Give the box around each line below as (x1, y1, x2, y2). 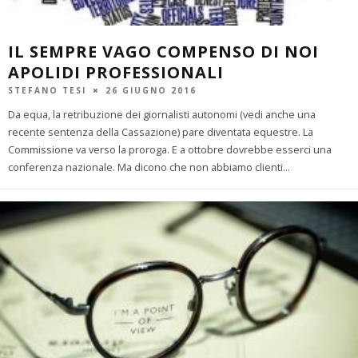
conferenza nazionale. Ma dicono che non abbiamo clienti (8, 160, 283, 174)
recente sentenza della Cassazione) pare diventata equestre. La (8, 125, 313, 139)
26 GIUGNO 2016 (105, 84, 197, 96)
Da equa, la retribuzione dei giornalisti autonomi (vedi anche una (8, 107, 316, 121)
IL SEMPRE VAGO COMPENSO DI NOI (8, 40, 319, 62)
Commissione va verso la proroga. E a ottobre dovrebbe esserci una (8, 142, 332, 157)
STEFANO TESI (8, 84, 86, 96)
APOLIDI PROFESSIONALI (8, 61, 224, 83)
